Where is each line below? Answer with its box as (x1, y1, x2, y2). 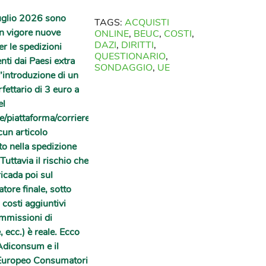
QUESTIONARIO (94, 49, 166, 63)
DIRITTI (121, 38, 154, 52)
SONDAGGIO (94, 61, 153, 74)
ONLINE (94, 27, 129, 40)
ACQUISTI (125, 15, 170, 29)
